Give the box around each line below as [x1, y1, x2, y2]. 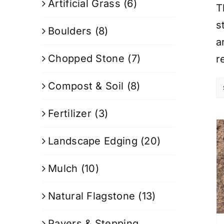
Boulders [48, 24, 92, 37]
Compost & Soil [48, 79, 124, 92]
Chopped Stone [48, 52, 124, 64]
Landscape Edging [48, 134, 137, 147]
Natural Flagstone [48, 189, 135, 202]
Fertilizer [48, 107, 92, 119]
